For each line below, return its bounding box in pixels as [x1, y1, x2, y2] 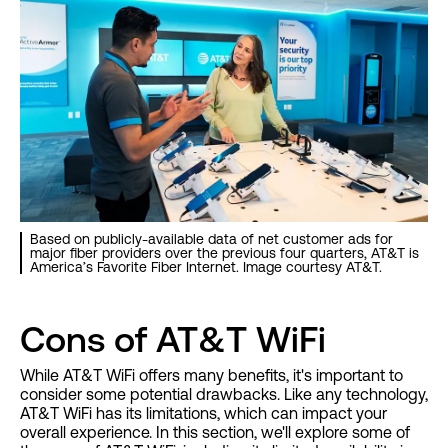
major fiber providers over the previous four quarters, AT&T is [30, 245, 419, 262]
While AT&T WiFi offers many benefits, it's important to [20, 366, 403, 385]
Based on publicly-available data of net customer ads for [30, 231, 393, 248]
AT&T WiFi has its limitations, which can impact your [20, 404, 387, 423]
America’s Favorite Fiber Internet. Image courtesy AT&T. [30, 259, 382, 276]
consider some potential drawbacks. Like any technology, [20, 385, 428, 404]
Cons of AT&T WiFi [20, 319, 326, 361]
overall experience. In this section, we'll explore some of [20, 423, 410, 442]
